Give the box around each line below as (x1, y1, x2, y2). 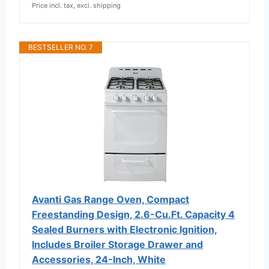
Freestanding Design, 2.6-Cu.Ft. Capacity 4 (32, 208, 235, 220)
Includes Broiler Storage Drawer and (32, 238, 203, 250)
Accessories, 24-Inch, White (32, 253, 166, 265)
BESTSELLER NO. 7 (28, 42, 93, 52)
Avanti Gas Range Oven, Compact (32, 193, 189, 205)
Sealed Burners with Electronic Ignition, (32, 223, 217, 235)
